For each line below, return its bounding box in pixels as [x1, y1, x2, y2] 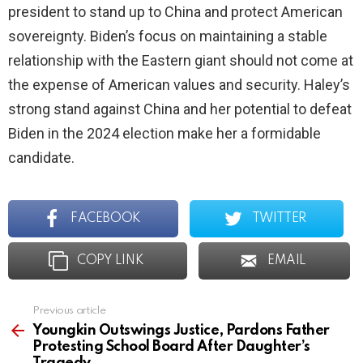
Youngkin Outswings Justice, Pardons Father [32, 323, 330, 339]
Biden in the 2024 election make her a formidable [8, 125, 321, 143]
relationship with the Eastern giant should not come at [8, 52, 353, 70]
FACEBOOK [70, 212, 141, 226]
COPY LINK [76, 254, 144, 268]
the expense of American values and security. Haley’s [8, 76, 350, 94]
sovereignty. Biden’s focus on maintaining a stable [8, 28, 327, 45]
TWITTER [251, 212, 306, 226]
